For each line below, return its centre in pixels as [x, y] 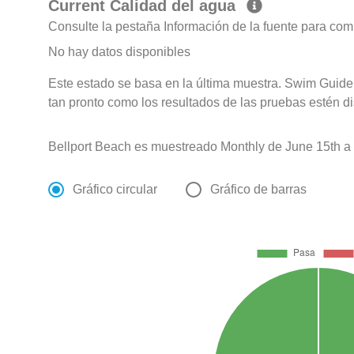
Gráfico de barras [259, 190]
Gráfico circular [115, 190]
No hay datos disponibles [120, 52]
